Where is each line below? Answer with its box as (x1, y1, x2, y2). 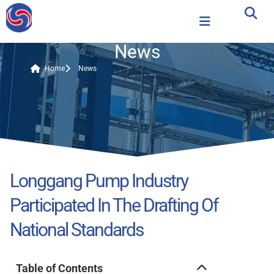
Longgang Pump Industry (10, 170, 188, 191)
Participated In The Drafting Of (10, 194, 218, 216)
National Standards (10, 219, 143, 240)
